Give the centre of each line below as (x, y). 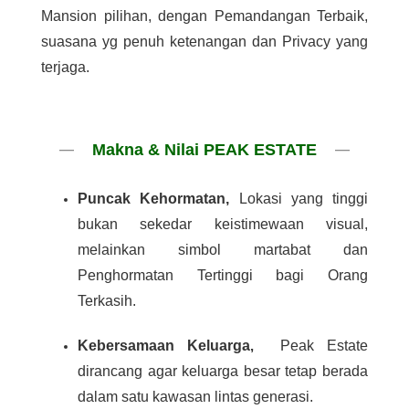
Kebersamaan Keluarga (164, 346)
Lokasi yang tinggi (303, 199)
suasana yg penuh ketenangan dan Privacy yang (204, 42)
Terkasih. (109, 301)
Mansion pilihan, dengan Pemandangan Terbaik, (204, 16)
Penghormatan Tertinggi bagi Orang (223, 276)
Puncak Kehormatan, (158, 199)
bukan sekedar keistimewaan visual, (223, 225)
